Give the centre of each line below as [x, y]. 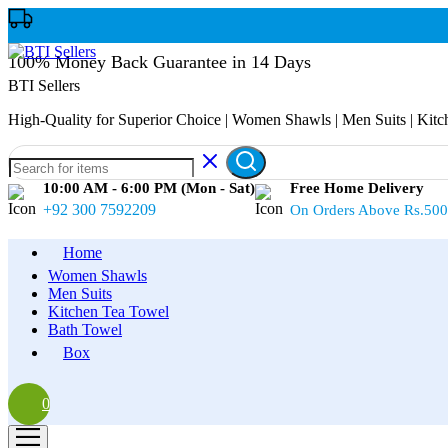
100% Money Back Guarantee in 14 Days [159, 61]
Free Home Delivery [357, 188]
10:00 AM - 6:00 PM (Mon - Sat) [149, 188]
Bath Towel [85, 329]
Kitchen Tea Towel [108, 311]
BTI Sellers [44, 85]
